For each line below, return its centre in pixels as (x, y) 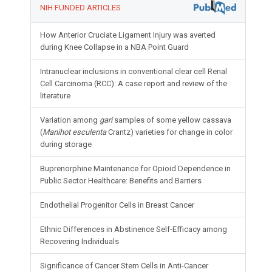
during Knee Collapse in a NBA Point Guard (115, 47)
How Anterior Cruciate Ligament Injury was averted (128, 35)
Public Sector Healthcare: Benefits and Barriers (121, 181)
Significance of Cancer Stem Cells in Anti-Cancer (124, 266)
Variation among (70, 120)
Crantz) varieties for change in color (170, 132)
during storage (66, 144)
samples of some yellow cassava (172, 120)
